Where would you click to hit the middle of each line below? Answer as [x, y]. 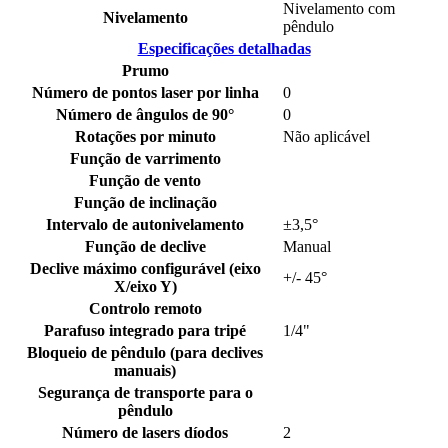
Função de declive [145, 246]
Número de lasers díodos [145, 432]
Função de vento [145, 180]
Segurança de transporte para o [145, 392]
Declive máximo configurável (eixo [145, 268]
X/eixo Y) [145, 286]
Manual [307, 246]
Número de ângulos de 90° [145, 114]
